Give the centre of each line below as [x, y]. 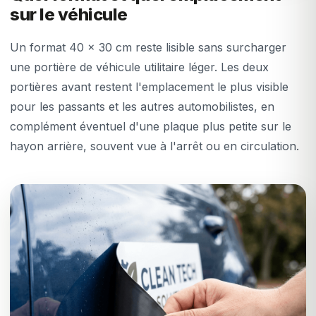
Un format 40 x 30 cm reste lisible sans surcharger [148, 48]
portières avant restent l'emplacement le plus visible [149, 87]
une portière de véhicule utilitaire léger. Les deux [139, 67]
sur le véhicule [69, 15]
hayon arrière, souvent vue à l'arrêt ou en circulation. [154, 146]
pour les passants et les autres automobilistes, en [142, 107]
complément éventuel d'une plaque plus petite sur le [151, 127]
